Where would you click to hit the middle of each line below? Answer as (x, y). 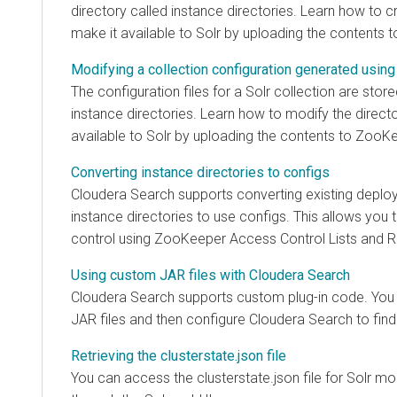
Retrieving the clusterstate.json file (179, 355)
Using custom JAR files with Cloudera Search (210, 275)
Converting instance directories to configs (200, 172)
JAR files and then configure (160, 319)
